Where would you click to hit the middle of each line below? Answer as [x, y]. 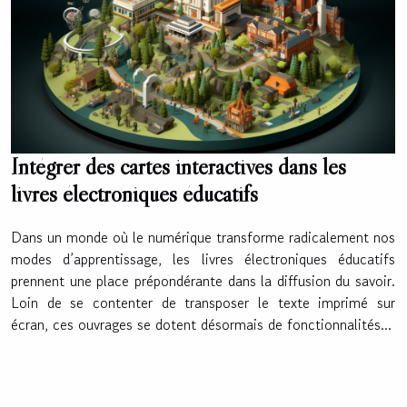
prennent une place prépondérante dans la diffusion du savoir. [203, 281]
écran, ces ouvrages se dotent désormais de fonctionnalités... [201, 325]
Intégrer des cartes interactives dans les [179, 167]
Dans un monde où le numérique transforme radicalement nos [203, 238]
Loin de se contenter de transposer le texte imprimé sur [203, 303]
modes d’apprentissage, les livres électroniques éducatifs [203, 259]
